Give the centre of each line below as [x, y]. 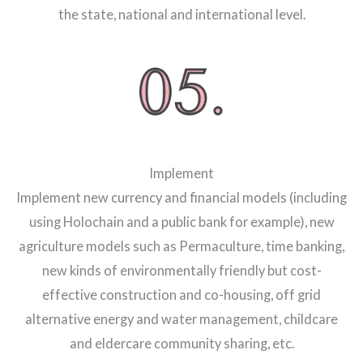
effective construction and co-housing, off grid [181, 295]
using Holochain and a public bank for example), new [181, 222]
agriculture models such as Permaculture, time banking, [181, 246]
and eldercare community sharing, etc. [181, 344]
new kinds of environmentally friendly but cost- [181, 271]
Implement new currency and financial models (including [181, 198]
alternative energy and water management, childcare [181, 319]
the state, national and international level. [181, 14]
